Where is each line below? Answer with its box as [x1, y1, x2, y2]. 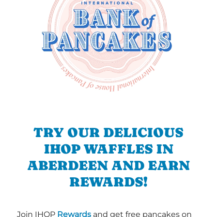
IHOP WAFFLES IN [44, 141, 173, 157]
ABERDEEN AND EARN [27, 157, 190, 173]
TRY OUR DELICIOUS [33, 124, 184, 140]
